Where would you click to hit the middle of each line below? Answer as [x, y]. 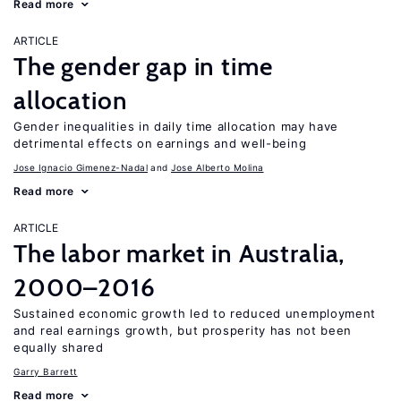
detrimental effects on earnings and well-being [160, 143]
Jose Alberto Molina [218, 167]
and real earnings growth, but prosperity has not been [183, 330]
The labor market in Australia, [179, 253]
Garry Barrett [46, 371]
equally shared [59, 347]
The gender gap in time [143, 66]
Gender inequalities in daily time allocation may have [176, 126]
